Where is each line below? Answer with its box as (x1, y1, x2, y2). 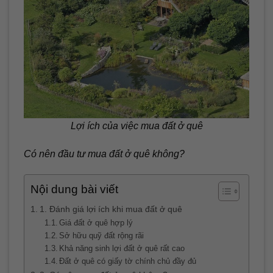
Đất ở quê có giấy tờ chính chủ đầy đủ (59, 256, 197, 266)
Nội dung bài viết (30, 183, 118, 196)
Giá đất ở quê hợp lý (59, 218, 133, 227)
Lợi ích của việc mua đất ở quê (70, 121, 203, 132)
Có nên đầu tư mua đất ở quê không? (24, 149, 185, 160)
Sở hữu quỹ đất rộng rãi (59, 230, 144, 240)
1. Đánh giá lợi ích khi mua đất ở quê (39, 204, 182, 214)
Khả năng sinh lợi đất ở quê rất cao (59, 243, 185, 253)
